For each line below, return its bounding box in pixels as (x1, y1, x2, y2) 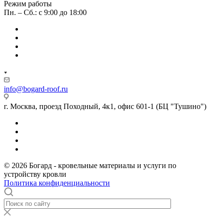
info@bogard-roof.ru (4, 84, 68, 93)
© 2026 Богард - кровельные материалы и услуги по (4, 161, 176, 170)
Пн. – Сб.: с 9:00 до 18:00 (4, 8, 87, 16)
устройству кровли (4, 170, 66, 178)
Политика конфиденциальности (4, 178, 110, 187)
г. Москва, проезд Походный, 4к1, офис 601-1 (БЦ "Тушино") (4, 102, 206, 110)
